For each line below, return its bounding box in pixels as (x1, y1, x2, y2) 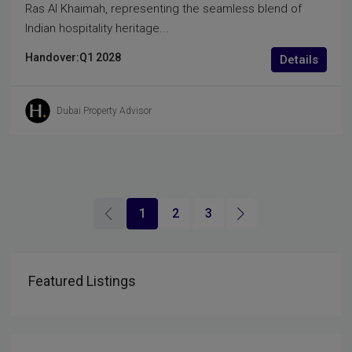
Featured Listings (28, 273, 136, 290)
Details (280, 53, 318, 68)
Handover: (25, 51, 79, 64)
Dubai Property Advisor (57, 104, 152, 116)
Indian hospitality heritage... (25, 21, 169, 36)
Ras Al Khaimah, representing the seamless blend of (25, 2, 302, 16)
